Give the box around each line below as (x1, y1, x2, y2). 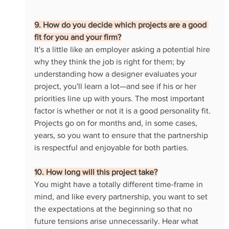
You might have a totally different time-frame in (34, 180, 205, 189)
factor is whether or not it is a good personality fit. (34, 106, 213, 116)
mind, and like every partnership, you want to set (34, 192, 210, 201)
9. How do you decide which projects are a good (34, 20, 209, 30)
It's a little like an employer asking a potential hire (34, 45, 212, 54)
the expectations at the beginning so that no (34, 204, 194, 214)
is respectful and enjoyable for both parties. (34, 143, 189, 152)
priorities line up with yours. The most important (34, 94, 207, 103)
